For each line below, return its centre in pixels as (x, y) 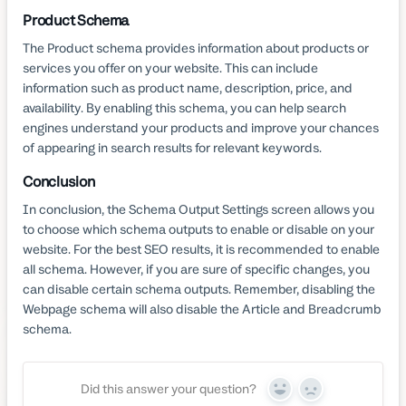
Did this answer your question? (168, 389)
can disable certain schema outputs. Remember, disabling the (199, 289)
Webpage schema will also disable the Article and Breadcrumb (202, 309)
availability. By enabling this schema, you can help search (185, 107)
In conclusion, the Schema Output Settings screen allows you (199, 209)
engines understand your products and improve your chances (201, 127)
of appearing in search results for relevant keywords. (173, 147)
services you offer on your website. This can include (171, 68)
